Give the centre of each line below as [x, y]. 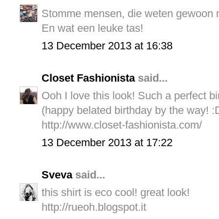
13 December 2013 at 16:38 [107, 45]
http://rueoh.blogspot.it [94, 207]
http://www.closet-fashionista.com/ [122, 125]
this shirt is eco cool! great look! [116, 192]
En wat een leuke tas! [92, 28]
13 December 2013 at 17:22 [107, 142]
